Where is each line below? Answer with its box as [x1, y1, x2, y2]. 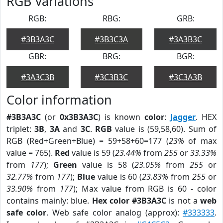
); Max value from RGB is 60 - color [73, 183, 217, 194]
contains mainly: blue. [6, 195, 92, 206]
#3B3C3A [95, 34, 128, 45]
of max [184, 135, 217, 146]
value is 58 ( [77, 159, 134, 170]
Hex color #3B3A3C [92, 195, 167, 206]
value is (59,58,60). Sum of [112, 123, 217, 134]
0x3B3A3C [60, 111, 98, 122]
